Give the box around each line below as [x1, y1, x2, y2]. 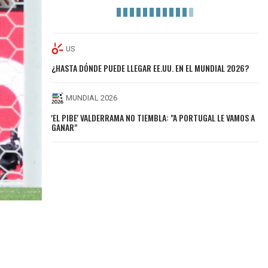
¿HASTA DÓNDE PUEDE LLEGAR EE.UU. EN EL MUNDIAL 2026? [51, 61, 249, 74]
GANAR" [51, 120, 78, 133]
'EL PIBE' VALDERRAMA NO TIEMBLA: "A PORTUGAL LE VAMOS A [51, 111, 255, 124]
